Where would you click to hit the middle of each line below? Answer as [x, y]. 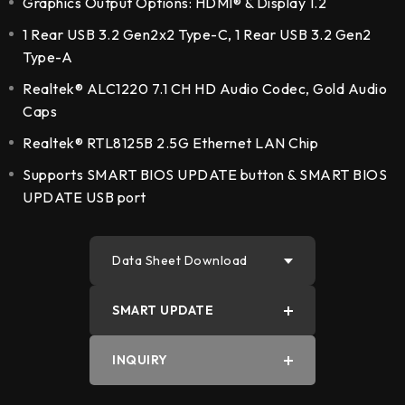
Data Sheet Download [180, 261]
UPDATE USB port [85, 198]
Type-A [47, 57]
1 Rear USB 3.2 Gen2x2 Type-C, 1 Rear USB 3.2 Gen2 [197, 35]
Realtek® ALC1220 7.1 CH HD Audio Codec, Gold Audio [205, 89]
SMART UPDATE [163, 311]
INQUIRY [140, 360]
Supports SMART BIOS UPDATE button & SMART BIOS [205, 175]
